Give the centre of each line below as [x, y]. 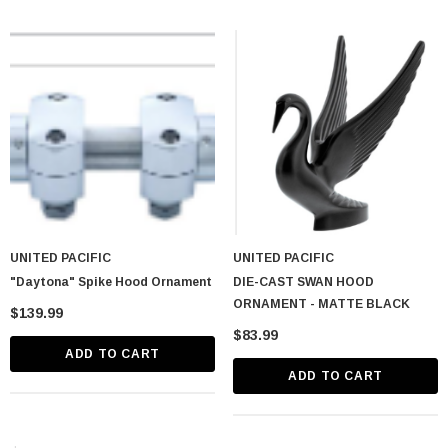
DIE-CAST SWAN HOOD [303, 281]
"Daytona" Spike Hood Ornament [145, 281]
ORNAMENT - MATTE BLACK [364, 303]
